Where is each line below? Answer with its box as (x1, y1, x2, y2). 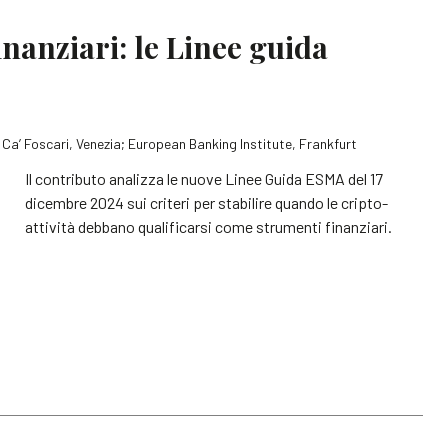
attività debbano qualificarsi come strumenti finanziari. (25, 217, 393, 237)
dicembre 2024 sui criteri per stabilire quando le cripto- (25, 193, 389, 213)
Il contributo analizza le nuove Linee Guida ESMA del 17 (25, 169, 384, 189)
